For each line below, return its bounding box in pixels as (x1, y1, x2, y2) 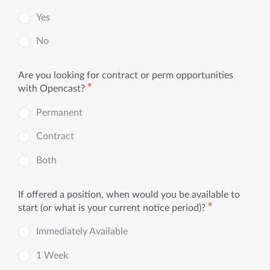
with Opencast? (18, 84, 85, 93)
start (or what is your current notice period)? (18, 202, 206, 213)
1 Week (36, 250, 68, 260)
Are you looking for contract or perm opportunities (18, 71, 233, 80)
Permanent (36, 107, 83, 118)
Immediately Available (36, 227, 128, 236)
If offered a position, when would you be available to (18, 189, 240, 199)
